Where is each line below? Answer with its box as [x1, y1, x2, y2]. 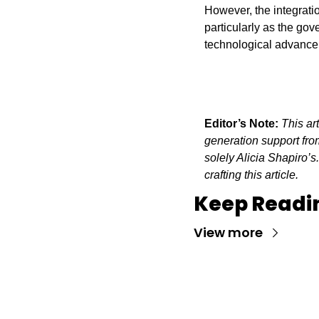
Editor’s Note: [204, 117, 278, 130]
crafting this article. [204, 168, 298, 181]
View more [194, 223, 263, 241]
